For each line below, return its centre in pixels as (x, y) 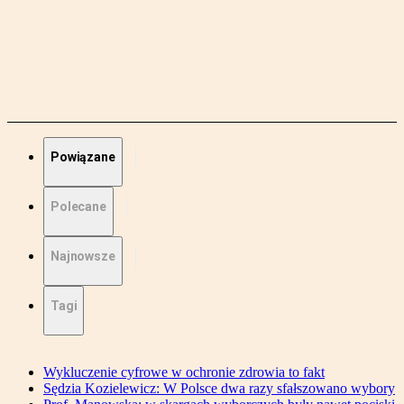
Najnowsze (83, 257)
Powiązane (83, 157)
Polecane (78, 207)
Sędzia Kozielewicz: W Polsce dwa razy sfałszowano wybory (219, 389)
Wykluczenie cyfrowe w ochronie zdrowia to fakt (184, 372)
